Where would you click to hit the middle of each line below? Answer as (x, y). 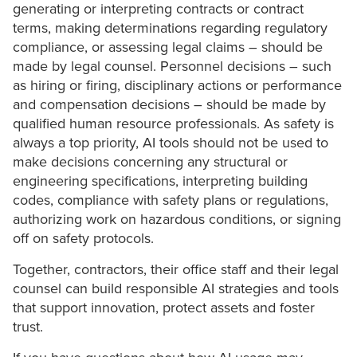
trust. (28, 327)
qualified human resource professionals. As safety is (173, 124)
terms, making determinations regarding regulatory (170, 28)
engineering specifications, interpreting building (160, 181)
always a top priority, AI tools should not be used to (171, 143)
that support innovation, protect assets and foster (164, 308)
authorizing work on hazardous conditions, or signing (177, 220)
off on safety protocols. (83, 239)
